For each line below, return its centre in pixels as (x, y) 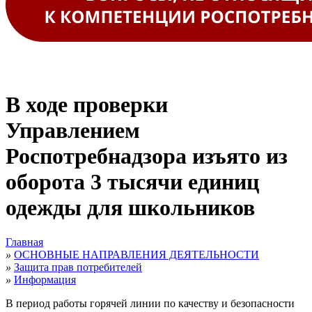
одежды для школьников (130, 208)
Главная (24, 242)
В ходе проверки (87, 105)
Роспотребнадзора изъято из (147, 156)
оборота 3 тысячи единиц (132, 182)
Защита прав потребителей (78, 267)
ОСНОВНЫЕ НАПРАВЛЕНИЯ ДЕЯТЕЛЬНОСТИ (136, 254)
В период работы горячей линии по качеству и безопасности (150, 303)
